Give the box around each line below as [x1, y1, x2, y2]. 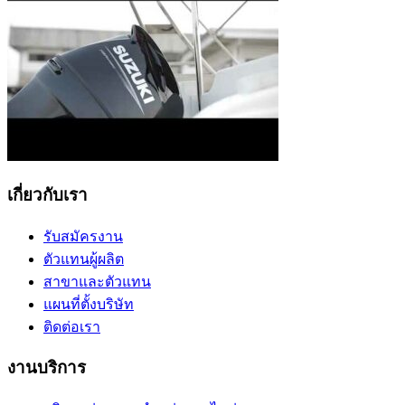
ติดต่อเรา [43, 318, 100, 334]
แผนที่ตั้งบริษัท [43, 296, 134, 312]
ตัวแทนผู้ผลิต [43, 250, 124, 267]
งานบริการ [7, 358, 86, 378]
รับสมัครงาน [43, 228, 123, 244]
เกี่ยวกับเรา [7, 184, 88, 204]
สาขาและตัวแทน [43, 273, 151, 289]
